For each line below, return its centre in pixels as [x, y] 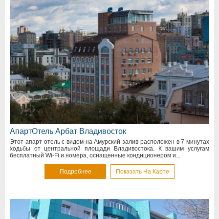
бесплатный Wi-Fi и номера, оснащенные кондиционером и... [95, 155]
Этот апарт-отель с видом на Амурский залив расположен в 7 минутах [109, 142]
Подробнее [75, 171]
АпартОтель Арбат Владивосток [68, 131]
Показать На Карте [142, 171]
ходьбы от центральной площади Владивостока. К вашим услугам [109, 148]
